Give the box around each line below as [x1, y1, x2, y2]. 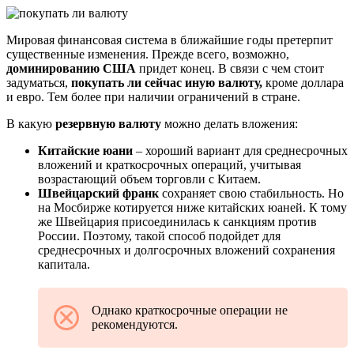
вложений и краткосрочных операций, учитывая [38, 158, 301, 172]
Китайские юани [38, 144, 133, 158]
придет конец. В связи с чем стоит [136, 62, 324, 76]
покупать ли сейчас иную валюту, [71, 76, 262, 90]
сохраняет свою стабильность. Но [159, 186, 344, 201]
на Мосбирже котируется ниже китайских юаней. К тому [38, 201, 347, 215]
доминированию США [6, 62, 136, 76]
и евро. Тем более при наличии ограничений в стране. [6, 90, 300, 104]
